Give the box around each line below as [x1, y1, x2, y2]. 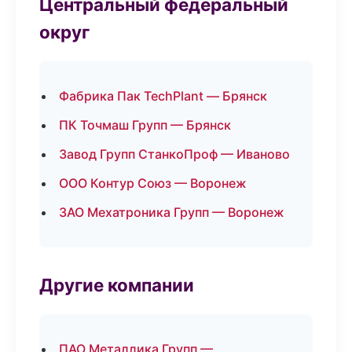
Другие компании [39, 274, 194, 295]
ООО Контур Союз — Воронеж [59, 175, 247, 191]
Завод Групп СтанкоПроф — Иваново [59, 146, 290, 162]
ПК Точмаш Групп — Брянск [59, 117, 231, 133]
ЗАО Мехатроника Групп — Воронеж [59, 204, 284, 220]
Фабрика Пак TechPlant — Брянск [59, 88, 267, 104]
